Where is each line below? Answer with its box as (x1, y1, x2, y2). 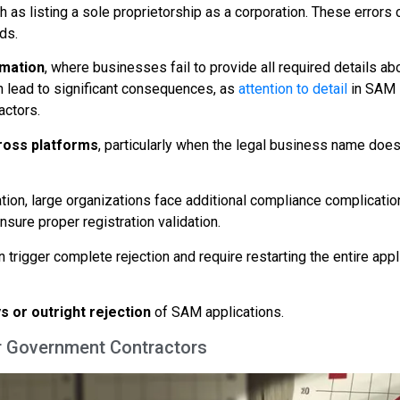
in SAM (347, 80, 396, 98)
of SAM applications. (151, 304, 284, 321)
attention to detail (238, 80, 347, 98)
